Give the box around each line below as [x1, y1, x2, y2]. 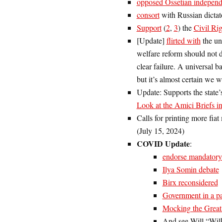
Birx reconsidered [162, 177, 218, 187]
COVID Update [136, 138, 190, 149]
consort [136, 9, 160, 20]
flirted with [166, 35, 201, 46]
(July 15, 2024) [136, 125, 184, 136]
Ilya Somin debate [162, 164, 219, 174]
